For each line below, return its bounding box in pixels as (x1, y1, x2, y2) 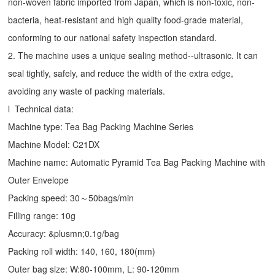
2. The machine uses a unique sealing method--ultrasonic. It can (8, 49, 258, 62)
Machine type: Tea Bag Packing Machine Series (8, 120, 194, 133)
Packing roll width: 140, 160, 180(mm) (8, 245, 156, 258)
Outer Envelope (8, 174, 69, 187)
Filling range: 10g (8, 209, 76, 222)
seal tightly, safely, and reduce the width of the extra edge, (8, 67, 234, 80)
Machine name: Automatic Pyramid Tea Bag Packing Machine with (8, 156, 266, 169)
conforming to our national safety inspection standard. (8, 31, 217, 44)
